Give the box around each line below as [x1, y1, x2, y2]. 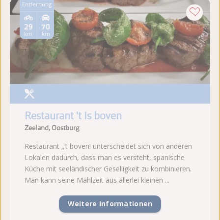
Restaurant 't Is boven [25, 109, 122, 122]
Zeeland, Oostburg [25, 123, 79, 132]
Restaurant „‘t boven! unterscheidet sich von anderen [25, 141, 192, 151]
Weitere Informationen [67, 199, 153, 209]
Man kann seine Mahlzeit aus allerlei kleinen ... [25, 175, 169, 185]
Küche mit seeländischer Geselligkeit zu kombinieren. [25, 164, 192, 173]
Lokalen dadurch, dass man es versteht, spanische [25, 152, 185, 162]
